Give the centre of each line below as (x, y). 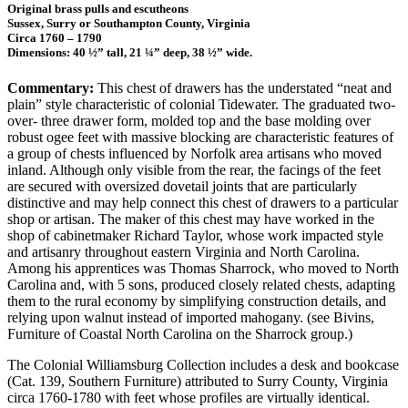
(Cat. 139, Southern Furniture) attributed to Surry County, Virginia (198, 382)
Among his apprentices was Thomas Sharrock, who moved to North (203, 269)
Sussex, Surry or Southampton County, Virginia (129, 23)
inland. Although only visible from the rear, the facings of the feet (194, 170)
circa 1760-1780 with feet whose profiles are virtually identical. (189, 398)
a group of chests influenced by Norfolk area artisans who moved (194, 154)
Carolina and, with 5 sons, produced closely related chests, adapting (201, 285)
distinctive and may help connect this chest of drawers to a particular (203, 203)
